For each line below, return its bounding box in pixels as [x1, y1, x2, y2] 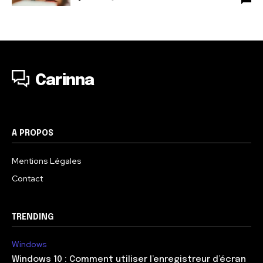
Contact [12, 173, 43, 184]
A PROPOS [12, 129, 53, 137]
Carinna [35, 72, 94, 89]
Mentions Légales [12, 155, 82, 166]
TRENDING [12, 213, 53, 221]
